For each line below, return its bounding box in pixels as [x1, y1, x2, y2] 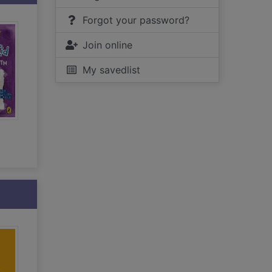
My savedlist [83, 64, 140, 76]
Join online [83, 39, 132, 51]
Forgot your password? [83, 14, 189, 26]
